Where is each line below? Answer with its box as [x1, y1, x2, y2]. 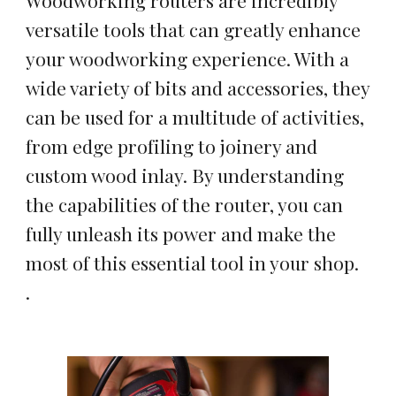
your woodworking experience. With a [26, 46, 350, 71]
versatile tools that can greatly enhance [26, 17, 362, 42]
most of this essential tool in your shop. [26, 250, 360, 275]
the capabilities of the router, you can [26, 192, 344, 217]
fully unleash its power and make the [26, 221, 337, 246]
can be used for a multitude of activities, [26, 104, 365, 129]
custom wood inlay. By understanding [26, 163, 345, 187]
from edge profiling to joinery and [26, 133, 318, 158]
